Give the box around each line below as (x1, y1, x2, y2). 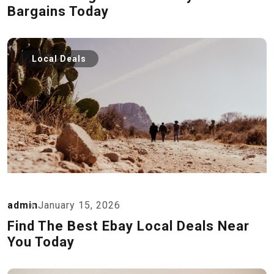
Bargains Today (7, 4, 109, 19)
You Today (7, 234, 75, 250)
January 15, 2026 (38, 199, 120, 211)
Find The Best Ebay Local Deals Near (7, 218, 250, 234)
